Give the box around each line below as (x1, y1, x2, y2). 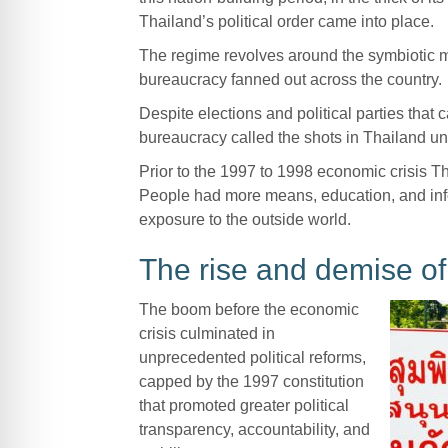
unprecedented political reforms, (138, 348, 366, 366)
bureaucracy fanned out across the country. (138, 70, 442, 88)
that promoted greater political (138, 396, 349, 414)
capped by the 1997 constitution (138, 372, 364, 390)
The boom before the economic (138, 300, 359, 318)
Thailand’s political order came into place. (138, 12, 434, 30)
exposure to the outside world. (138, 210, 351, 228)
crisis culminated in (138, 324, 275, 342)
